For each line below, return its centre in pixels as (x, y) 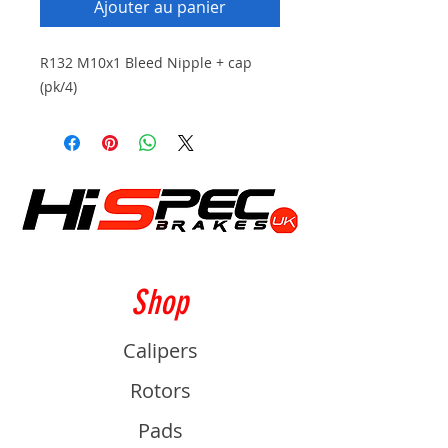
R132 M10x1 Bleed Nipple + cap (146, 62)
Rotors (160, 390)
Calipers (160, 350)
